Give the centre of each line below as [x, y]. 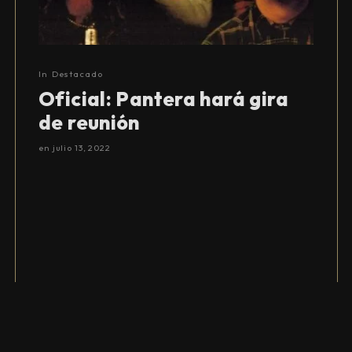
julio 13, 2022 [81, 148]
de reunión [89, 123]
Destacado [77, 74]
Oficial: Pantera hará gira [163, 99]
